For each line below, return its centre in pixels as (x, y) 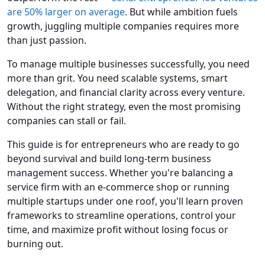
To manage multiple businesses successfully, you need (128, 64)
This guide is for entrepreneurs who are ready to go (123, 145)
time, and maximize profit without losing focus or (118, 230)
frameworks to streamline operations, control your (122, 216)
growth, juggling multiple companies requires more (123, 26)
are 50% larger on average (66, 12)
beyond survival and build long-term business (109, 159)
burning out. (35, 244)
